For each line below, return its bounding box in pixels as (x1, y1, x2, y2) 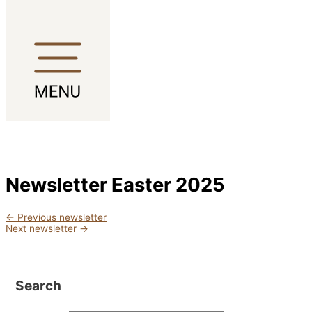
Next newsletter (6, 223, 79, 235)
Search (15, 277, 61, 295)
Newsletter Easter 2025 (6, 172, 225, 196)
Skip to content (6, 6, 74, 17)
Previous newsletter (15, 212, 107, 224)
